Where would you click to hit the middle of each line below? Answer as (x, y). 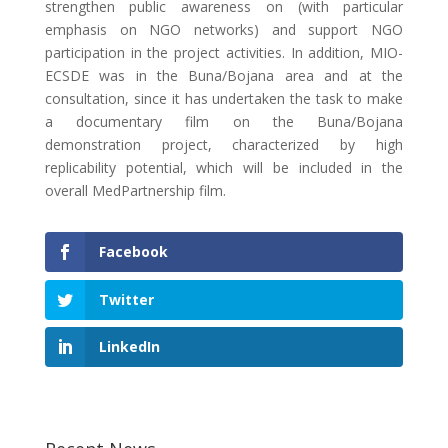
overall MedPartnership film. (135, 191)
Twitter (126, 299)
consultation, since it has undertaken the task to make (224, 99)
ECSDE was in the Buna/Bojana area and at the (224, 76)
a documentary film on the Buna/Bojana (224, 122)
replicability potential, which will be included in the (224, 168)
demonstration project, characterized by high (224, 145)
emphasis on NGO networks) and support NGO (224, 30)
